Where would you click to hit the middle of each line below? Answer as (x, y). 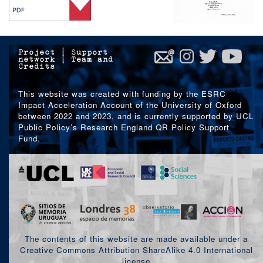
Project (37, 52)
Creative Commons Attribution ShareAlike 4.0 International (136, 250)
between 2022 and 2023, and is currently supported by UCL (136, 116)
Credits (37, 66)
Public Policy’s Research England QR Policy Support (124, 127)
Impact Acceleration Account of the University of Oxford (130, 104)
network (37, 59)
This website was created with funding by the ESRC (122, 93)
